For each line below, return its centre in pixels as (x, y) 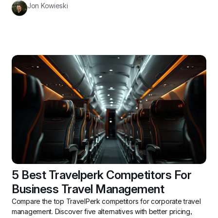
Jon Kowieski (48, 5)
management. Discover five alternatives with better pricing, (102, 211)
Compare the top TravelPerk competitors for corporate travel (106, 201)
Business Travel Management (88, 189)
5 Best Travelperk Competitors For (102, 175)
